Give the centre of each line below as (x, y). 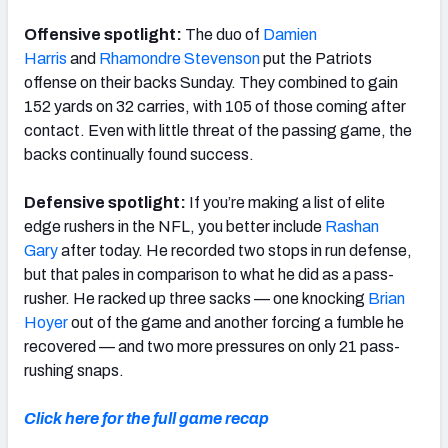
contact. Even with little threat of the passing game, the (218, 130)
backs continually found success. (139, 154)
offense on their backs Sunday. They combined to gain (211, 82)
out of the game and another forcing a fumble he (236, 322)
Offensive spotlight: (104, 34)
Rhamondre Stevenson (179, 58)
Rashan (352, 226)
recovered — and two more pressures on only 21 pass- (212, 346)
